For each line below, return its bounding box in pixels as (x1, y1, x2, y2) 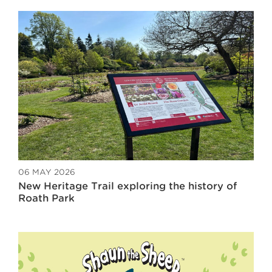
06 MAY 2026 (18, 168, 75, 177)
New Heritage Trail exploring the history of (18, 180, 237, 192)
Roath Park (18, 192, 75, 205)
